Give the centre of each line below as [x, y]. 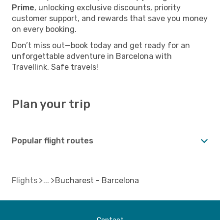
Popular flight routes [53, 140]
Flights [25, 180]
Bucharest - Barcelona [97, 180]
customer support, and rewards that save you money [110, 18]
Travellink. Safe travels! [55, 67]
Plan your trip [51, 104]
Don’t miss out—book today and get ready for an [101, 45]
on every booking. [44, 29]
